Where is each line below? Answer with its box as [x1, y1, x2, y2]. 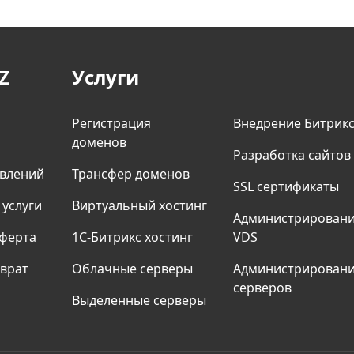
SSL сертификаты [232, 178, 339, 195]
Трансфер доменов [72, 165, 190, 183]
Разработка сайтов [232, 146, 351, 164]
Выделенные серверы [72, 292, 206, 309]
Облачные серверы [72, 260, 193, 277]
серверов [232, 279, 292, 296]
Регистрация [72, 115, 151, 132]
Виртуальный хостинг [72, 197, 207, 214]
